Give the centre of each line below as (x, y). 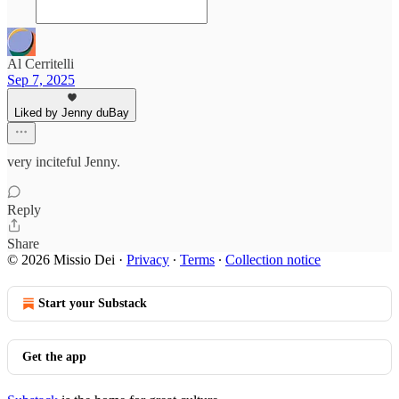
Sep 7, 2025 (41, 80)
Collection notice (273, 260)
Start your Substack (93, 303)
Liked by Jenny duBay (72, 113)
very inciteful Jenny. (64, 162)
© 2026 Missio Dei (61, 260)
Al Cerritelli (41, 64)
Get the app (54, 357)
